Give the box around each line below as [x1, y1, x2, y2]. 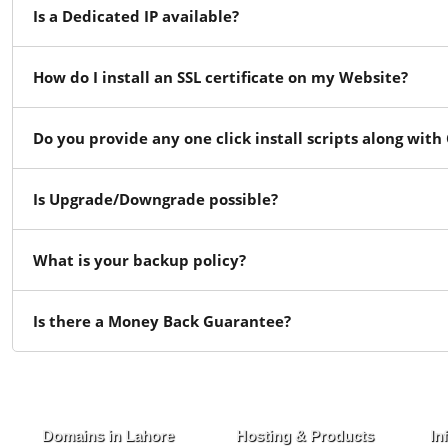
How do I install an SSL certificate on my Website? [33, 67, 408, 87]
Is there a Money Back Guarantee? [33, 311, 291, 331]
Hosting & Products [236, 427, 374, 444]
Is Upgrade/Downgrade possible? [33, 189, 278, 209]
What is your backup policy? [33, 250, 246, 270]
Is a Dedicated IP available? [33, 6, 239, 26]
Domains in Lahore [42, 427, 174, 444]
